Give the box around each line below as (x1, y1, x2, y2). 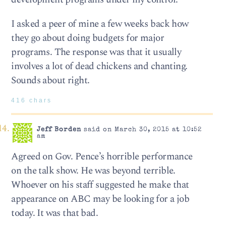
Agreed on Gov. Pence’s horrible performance (11, 149, 193, 164)
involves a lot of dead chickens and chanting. (11, 59, 188, 74)
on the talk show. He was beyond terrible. (11, 163, 176, 178)
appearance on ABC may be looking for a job (11, 191, 190, 206)
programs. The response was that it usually (11, 44, 182, 60)
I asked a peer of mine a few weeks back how (11, 16, 189, 31)
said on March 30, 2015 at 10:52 (81, 127, 202, 134)
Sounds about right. (11, 73, 90, 88)
